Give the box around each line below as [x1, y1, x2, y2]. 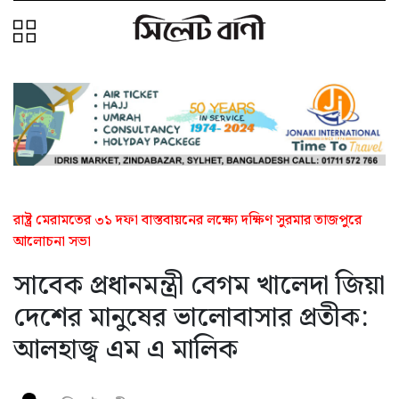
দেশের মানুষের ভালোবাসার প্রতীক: [13, 296, 368, 340]
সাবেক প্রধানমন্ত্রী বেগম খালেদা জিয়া [13, 264, 385, 308]
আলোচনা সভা [13, 230, 91, 253]
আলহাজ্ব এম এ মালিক [13, 328, 238, 372]
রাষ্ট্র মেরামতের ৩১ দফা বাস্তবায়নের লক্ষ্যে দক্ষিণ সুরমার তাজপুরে [13, 208, 362, 232]
